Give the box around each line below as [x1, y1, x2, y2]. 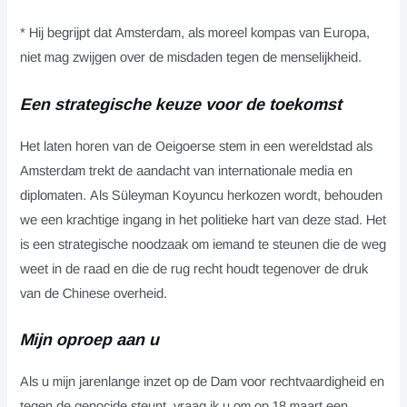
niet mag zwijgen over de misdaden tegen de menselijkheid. [20, 50, 362, 65]
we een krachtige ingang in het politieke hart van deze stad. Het [20, 212, 387, 227]
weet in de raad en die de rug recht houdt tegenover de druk [20, 261, 369, 276]
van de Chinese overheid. [20, 285, 168, 301]
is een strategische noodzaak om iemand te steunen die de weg [20, 236, 387, 252]
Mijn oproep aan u [20, 330, 160, 350]
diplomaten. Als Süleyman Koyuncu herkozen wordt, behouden [20, 187, 383, 203]
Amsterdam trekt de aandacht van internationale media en [20, 163, 353, 178]
